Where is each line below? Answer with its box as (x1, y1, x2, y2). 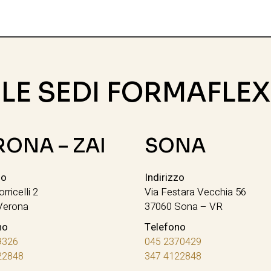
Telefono (144, 219, 186, 235)
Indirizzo (144, 169, 184, 185)
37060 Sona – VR (144, 198, 223, 214)
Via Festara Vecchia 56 (144, 184, 246, 200)
